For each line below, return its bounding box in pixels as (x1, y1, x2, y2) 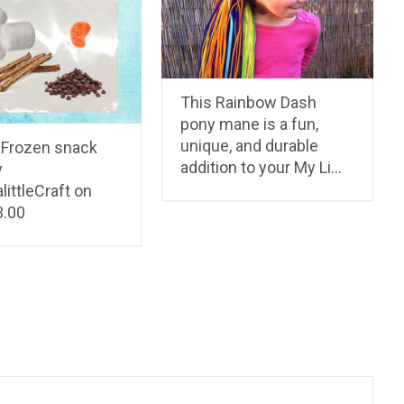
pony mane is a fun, (180, 115, 319, 134)
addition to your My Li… (180, 158, 343, 178)
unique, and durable (180, 136, 319, 156)
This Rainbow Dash (180, 93, 317, 113)
